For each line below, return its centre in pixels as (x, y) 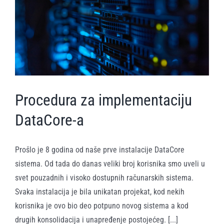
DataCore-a (49, 120)
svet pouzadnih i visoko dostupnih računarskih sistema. (104, 177)
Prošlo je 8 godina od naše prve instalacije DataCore (100, 149)
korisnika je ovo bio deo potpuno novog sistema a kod (102, 205)
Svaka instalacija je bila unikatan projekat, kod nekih (100, 191)
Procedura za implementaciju (103, 100)
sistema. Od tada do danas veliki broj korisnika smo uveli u (110, 163)
